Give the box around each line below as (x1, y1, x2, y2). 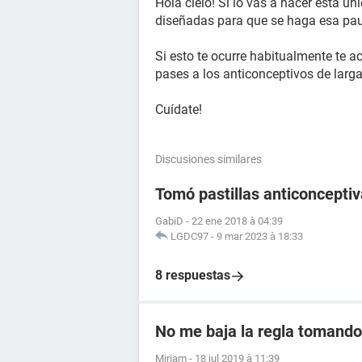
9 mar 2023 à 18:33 (217, 230, 303, 242)
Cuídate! (155, 102, 202, 117)
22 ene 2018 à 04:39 (192, 215, 283, 227)
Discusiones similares (155, 153, 262, 166)
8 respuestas (155, 267, 230, 283)
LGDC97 (170, 230, 208, 242)
